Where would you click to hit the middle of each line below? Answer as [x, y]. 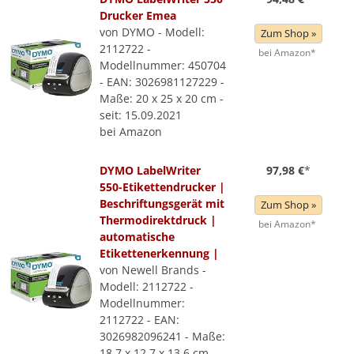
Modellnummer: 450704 [163, 65]
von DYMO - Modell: [152, 32]
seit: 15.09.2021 [141, 115]
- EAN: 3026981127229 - [162, 82]
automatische [137, 237]
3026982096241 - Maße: [162, 336]
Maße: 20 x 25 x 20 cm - [162, 98]
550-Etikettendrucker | [162, 187]
